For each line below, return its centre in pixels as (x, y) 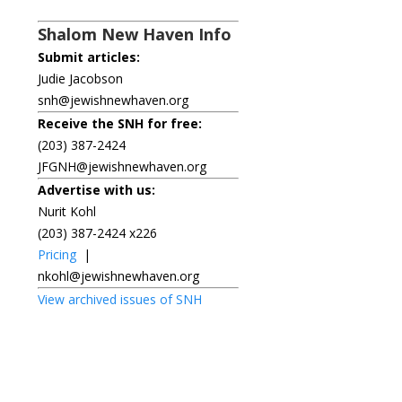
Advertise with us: (96, 189)
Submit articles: (89, 57)
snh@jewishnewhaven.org (113, 100)
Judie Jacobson (80, 78)
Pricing (57, 254)
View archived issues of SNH (120, 299)
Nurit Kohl (67, 211)
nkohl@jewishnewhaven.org (118, 275)
